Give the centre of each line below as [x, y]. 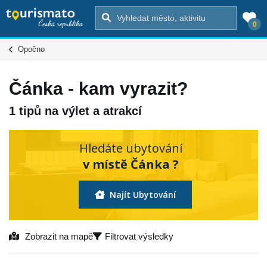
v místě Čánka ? [131, 164]
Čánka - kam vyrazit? [98, 89]
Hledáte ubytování [131, 148]
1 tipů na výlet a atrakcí [75, 111]
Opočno [31, 49]
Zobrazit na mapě [59, 236]
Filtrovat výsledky [139, 236]
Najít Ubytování [142, 194]
